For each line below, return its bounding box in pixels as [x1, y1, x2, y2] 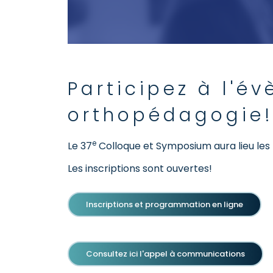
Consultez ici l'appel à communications [86, 248, 245, 260]
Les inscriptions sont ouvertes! [68, 161, 214, 175]
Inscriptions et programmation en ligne [86, 199, 243, 210]
